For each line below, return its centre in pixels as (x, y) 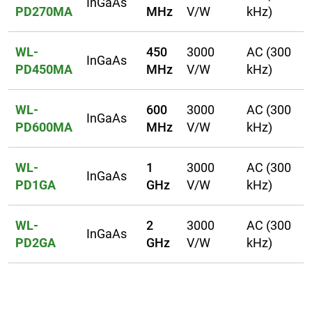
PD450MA (44, 70)
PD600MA (44, 127)
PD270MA (44, 12)
